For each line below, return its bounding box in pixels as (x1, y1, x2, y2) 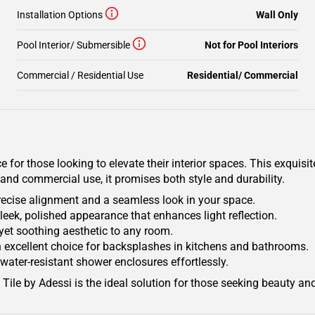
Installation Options (17, 9, 103, 20)
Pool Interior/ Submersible (17, 39, 130, 51)
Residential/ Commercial (187, 70, 298, 81)
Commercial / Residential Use (17, 70, 143, 81)
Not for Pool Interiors (205, 39, 298, 51)
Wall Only (256, 9, 298, 20)
